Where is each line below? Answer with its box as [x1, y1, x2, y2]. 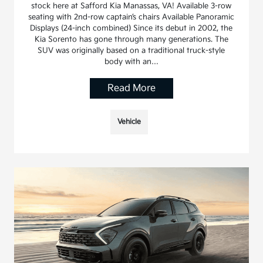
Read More [107, 82, 156, 94]
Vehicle [117, 117, 141, 126]
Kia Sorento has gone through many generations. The [34, 34, 228, 44]
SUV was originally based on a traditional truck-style [38, 45, 225, 55]
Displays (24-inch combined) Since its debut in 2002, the [30, 23, 233, 33]
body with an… [104, 56, 159, 66]
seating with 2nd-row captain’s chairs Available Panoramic [28, 12, 235, 22]
